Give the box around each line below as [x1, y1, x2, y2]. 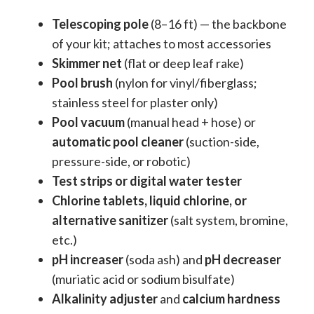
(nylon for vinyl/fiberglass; [113, 75, 257, 90]
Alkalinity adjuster [52, 291, 158, 306]
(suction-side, [184, 134, 259, 149]
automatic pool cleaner [52, 134, 184, 149]
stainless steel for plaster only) [52, 95, 218, 110]
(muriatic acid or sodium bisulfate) [52, 271, 235, 287]
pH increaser [52, 252, 123, 267]
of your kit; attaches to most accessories [52, 36, 271, 51]
